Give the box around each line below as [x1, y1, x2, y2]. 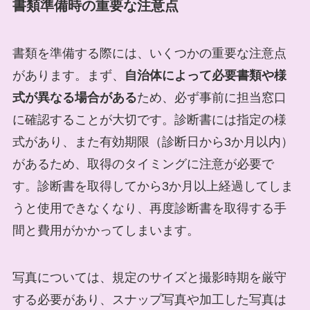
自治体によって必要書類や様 [124, 69, 286, 83]
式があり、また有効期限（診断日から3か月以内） [12, 135, 293, 149]
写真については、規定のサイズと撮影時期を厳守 [12, 271, 286, 285]
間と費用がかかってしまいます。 [12, 224, 199, 238]
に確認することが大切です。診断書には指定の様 [12, 113, 286, 127]
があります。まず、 [12, 69, 125, 83]
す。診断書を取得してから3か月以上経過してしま [12, 179, 293, 194]
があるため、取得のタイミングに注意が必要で [12, 157, 274, 172]
